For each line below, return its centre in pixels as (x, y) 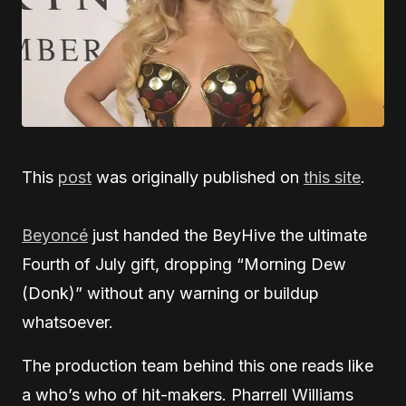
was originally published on (198, 178)
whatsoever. (68, 323)
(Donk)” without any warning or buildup (170, 294)
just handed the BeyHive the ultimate (227, 236)
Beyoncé (55, 236)
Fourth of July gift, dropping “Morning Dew (184, 265)
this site (332, 178)
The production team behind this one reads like (198, 366)
